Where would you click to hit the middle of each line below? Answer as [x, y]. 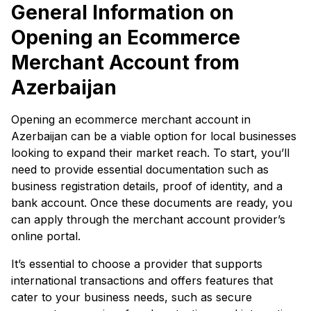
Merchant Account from [125, 62]
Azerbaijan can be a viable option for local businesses [154, 136]
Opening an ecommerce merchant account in [131, 119]
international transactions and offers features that [142, 280]
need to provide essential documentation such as [140, 169]
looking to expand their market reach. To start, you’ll [150, 152]
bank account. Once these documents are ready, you [152, 202]
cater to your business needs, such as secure [132, 297]
